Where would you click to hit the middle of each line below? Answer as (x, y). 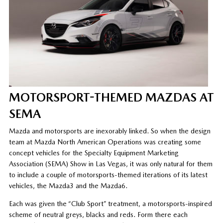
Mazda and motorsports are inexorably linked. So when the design (110, 131)
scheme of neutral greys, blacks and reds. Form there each (98, 214)
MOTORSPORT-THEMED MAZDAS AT (111, 97)
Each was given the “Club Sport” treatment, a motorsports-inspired (110, 203)
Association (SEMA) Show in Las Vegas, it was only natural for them (111, 164)
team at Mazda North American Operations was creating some (105, 142)
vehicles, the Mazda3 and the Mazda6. (68, 185)
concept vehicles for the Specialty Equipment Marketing (94, 153)
